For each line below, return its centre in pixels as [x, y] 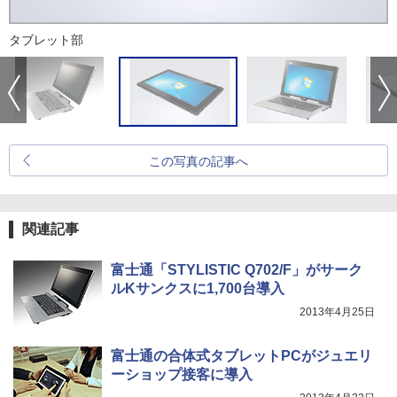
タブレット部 [46, 40]
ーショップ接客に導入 [182, 375]
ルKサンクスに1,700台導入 [198, 289]
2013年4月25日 [337, 312]
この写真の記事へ [198, 162]
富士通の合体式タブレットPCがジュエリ [241, 356]
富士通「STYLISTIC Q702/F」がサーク [237, 270]
